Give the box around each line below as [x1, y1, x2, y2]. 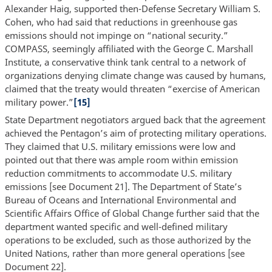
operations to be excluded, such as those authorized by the [4, 234, 251, 246]
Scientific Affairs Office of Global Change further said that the [4, 207, 259, 220]
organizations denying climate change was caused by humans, [4, 69, 266, 81]
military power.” [4, 95, 73, 108]
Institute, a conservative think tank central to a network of [4, 55, 246, 68]
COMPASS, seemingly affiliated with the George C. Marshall [4, 42, 253, 55]
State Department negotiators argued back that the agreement [4, 114, 265, 126]
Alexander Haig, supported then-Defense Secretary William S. [4, 2, 260, 15]
